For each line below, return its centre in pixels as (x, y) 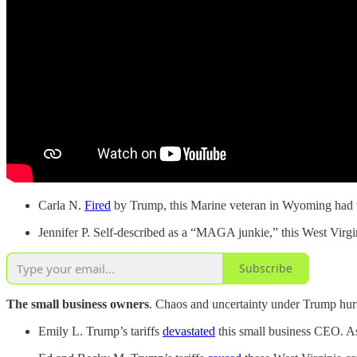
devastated (189, 331)
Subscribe (266, 269)
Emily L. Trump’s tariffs (100, 331)
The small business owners (78, 304)
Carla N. (61, 205)
